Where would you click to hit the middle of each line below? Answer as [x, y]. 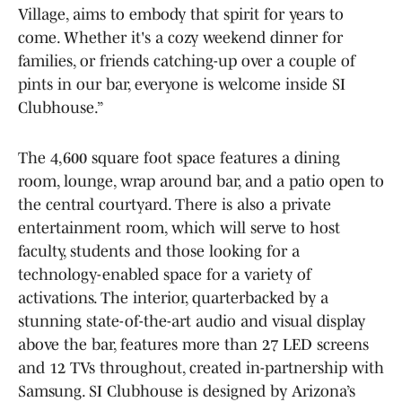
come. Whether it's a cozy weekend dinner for [180, 37]
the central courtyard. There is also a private [175, 204]
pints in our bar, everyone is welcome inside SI [182, 84]
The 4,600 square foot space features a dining [179, 157]
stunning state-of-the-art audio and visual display [192, 321]
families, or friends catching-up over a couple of [187, 61]
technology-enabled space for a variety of [165, 274]
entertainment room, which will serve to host [179, 227]
